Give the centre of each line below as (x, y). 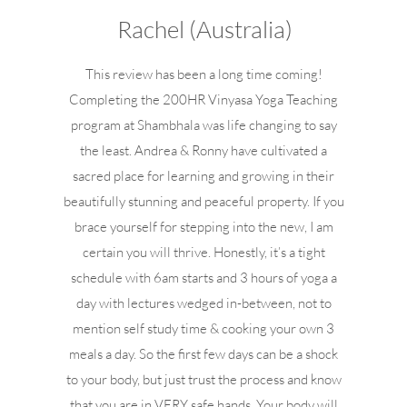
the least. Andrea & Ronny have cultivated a (204, 150)
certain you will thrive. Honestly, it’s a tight (203, 252)
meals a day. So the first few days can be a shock (204, 354)
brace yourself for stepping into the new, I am (203, 227)
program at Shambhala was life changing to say (203, 125)
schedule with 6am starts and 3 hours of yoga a (203, 278)
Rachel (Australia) (205, 29)
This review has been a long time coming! (203, 74)
